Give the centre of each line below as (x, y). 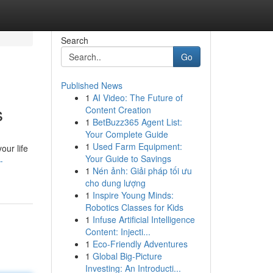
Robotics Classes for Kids (134, 207)
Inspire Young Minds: (133, 195)
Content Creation (118, 110)
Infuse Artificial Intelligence (144, 219)
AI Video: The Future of (137, 97)
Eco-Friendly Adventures (140, 244)
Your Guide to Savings (128, 158)
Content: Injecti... (118, 232)
